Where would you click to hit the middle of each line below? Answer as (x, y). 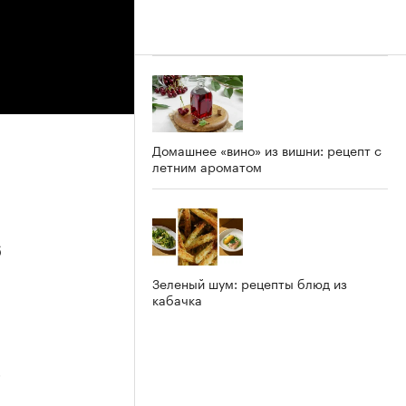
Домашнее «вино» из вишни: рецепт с (267, 149)
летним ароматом (207, 165)
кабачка (177, 299)
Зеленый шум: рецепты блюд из (250, 282)
